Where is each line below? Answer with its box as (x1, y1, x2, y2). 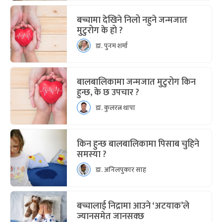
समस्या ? (77, 147, 107, 162)
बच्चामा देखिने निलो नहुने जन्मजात (77, 13, 187, 28)
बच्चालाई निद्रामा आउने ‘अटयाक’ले (77, 199, 189, 214)
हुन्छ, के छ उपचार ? (77, 85, 139, 100)
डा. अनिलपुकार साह (96, 164, 146, 175)
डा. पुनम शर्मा (96, 40, 128, 52)
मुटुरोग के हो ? (77, 23, 123, 38)
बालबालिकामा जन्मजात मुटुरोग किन (77, 75, 196, 90)
